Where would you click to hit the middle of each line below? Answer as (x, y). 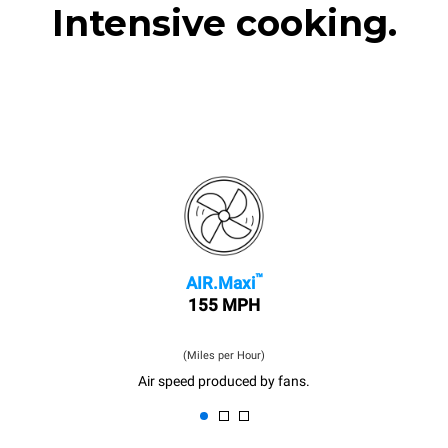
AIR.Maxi (220, 283)
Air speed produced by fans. (224, 381)
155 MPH (224, 305)
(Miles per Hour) (224, 355)
